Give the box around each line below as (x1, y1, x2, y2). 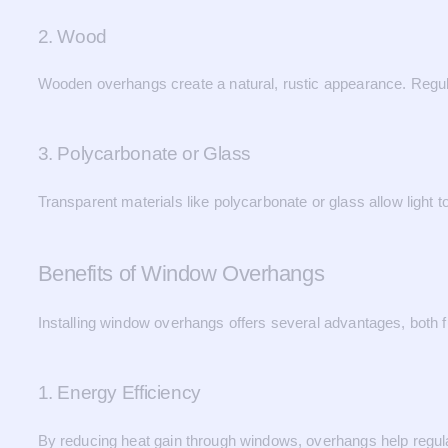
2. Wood (37, 25, 107, 47)
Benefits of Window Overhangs (37, 260, 325, 286)
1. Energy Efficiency (37, 382, 201, 403)
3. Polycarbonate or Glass (37, 143, 251, 164)
